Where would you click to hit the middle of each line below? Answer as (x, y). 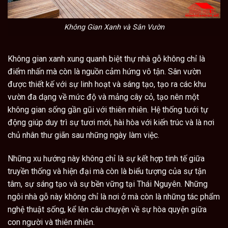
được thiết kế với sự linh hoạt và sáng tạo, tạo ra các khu (107, 84)
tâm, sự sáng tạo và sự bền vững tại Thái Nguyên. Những (108, 184)
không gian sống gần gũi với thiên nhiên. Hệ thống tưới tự (108, 109)
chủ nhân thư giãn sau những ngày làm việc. (83, 135)
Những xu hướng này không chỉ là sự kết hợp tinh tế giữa (106, 158)
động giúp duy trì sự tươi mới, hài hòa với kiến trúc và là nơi (111, 122)
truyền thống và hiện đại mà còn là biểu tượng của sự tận (107, 171)
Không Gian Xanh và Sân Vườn (114, 27)
